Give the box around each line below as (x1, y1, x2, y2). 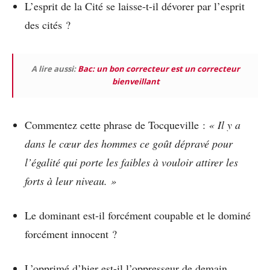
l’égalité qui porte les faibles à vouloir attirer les (25, 155, 238, 170)
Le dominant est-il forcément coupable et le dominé (25, 208, 251, 223)
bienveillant (111, 76, 160, 87)
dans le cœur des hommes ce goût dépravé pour (25, 136, 233, 151)
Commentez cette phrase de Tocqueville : (25, 118, 209, 133)
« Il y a (209, 118, 240, 133)
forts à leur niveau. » (25, 174, 116, 189)
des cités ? (25, 17, 71, 33)
